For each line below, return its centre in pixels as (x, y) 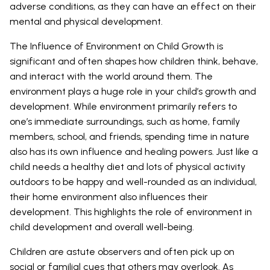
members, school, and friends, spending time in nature (130, 136)
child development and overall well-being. (102, 227)
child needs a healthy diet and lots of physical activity (127, 166)
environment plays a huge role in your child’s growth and (133, 91)
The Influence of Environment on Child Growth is (116, 46)
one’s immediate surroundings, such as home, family (125, 121)
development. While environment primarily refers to (123, 106)
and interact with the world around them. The (111, 76)
